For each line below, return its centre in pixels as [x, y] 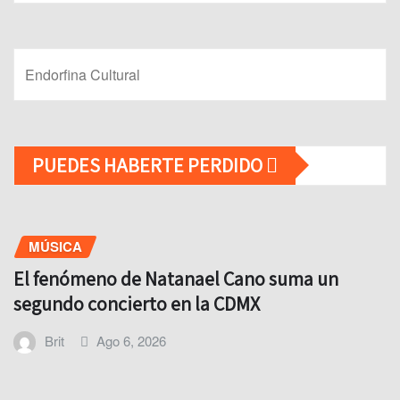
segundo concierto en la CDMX [137, 304]
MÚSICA [55, 246]
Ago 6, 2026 [132, 341]
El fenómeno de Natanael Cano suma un [176, 279]
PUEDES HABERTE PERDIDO [149, 165]
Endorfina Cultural [83, 74]
